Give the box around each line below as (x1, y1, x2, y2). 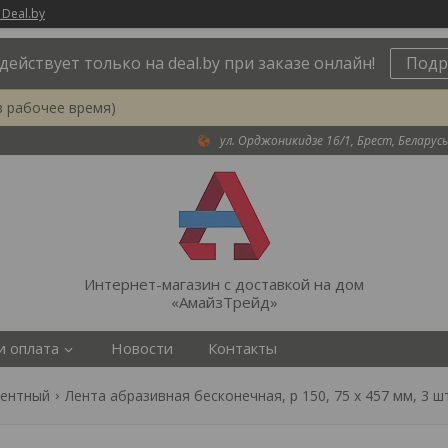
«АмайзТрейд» (170, 292, 278, 312)
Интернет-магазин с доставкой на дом (84, 274, 364, 294)
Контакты (208, 338, 277, 358)
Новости (111, 338, 173, 358)
